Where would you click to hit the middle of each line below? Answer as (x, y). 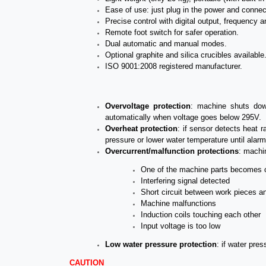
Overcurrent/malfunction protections (172, 151)
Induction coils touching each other (201, 214)
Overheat (121, 128)
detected (214, 180)
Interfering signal (169, 180)
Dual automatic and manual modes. (166, 43)
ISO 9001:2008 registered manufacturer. (174, 66)
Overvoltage (127, 106)
